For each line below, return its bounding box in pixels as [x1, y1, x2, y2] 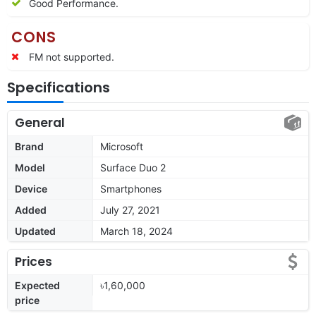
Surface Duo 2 [100, 161, 166, 174]
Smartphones [100, 182, 162, 195]
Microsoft [100, 140, 143, 152]
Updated [15, 224, 56, 237]
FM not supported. [29, 50, 114, 63]
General [15, 114, 65, 131]
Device [15, 182, 47, 195]
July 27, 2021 [100, 203, 160, 216]
